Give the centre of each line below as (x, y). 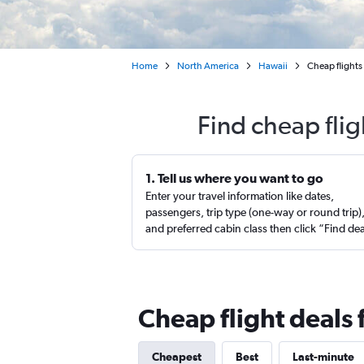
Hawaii (273, 66)
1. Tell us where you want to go (234, 178)
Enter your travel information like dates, (240, 196)
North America (208, 66)
